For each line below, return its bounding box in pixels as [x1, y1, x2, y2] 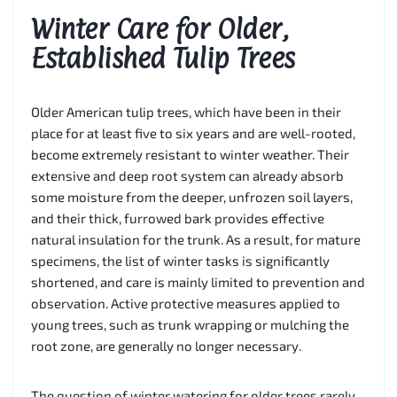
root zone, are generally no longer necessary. [31, 337, 301, 354]
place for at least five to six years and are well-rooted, [31, 124, 355, 141]
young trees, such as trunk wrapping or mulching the [31, 315, 349, 332]
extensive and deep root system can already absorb [31, 167, 344, 183]
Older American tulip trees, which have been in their [31, 103, 341, 120]
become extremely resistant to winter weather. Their [31, 145, 349, 162]
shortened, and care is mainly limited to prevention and [31, 273, 365, 290]
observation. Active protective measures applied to [31, 294, 340, 311]
